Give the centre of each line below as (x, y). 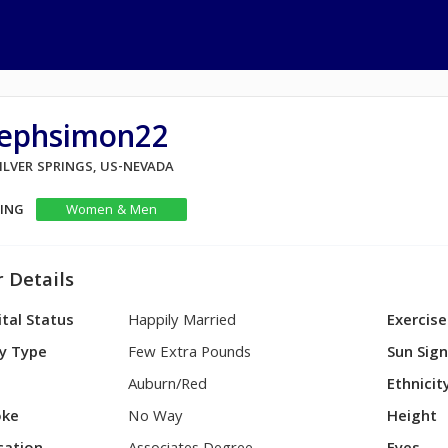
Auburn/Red (168, 386)
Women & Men (111, 211)
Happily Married (182, 322)
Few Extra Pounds (190, 354)
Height (412, 418)
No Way (156, 418)
